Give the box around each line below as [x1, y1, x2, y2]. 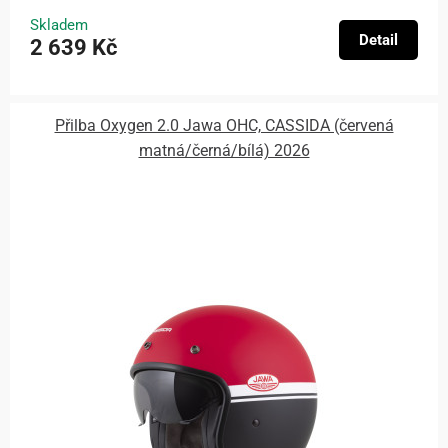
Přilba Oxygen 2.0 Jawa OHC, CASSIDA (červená [54, 116, 394, 136]
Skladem [30, 15, 88, 34]
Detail [359, 30, 398, 49]
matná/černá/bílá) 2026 [138, 141, 310, 161]
